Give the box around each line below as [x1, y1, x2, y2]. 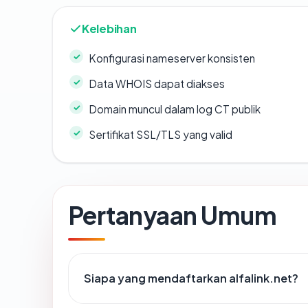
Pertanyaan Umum [68, 199, 277, 231]
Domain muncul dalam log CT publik [89, 102, 261, 116]
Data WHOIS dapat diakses [89, 77, 225, 91]
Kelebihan [82, 21, 137, 36]
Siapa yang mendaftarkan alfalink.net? [84, 271, 298, 286]
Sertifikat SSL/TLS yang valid [89, 128, 232, 142]
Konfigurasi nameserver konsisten [89, 52, 255, 65]
